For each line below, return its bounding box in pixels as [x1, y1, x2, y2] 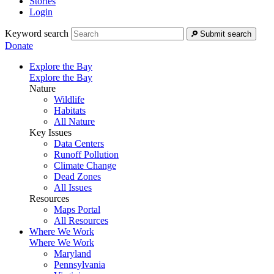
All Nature [54, 116, 95, 127]
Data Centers [54, 138, 104, 149]
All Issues [54, 182, 92, 193]
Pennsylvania [54, 259, 105, 270]
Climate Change [54, 160, 116, 171]
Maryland [54, 248, 91, 259]
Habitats [54, 105, 86, 116]
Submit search [200, 29, 251, 39]
